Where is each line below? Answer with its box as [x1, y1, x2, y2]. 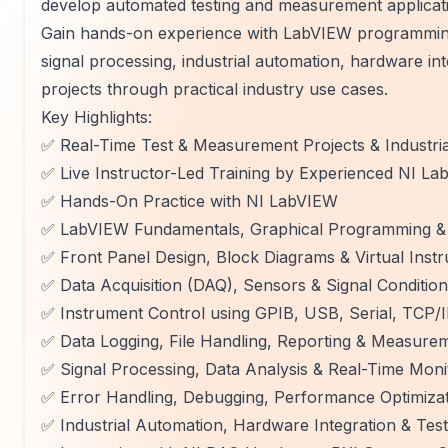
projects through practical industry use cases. [41, 79, 388, 99]
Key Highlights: [41, 107, 152, 127]
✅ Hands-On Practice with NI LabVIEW [41, 191, 338, 211]
